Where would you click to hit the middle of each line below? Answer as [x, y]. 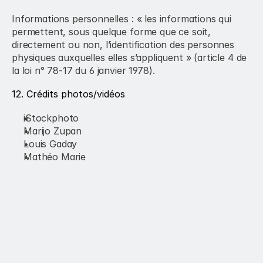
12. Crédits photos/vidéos [68, 94]
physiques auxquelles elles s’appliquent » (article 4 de [129, 58]
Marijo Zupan [53, 131]
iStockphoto [51, 118]
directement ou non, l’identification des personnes [123, 45]
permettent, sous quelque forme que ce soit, [112, 32]
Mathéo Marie [55, 157]
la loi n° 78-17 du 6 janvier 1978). [83, 70]
